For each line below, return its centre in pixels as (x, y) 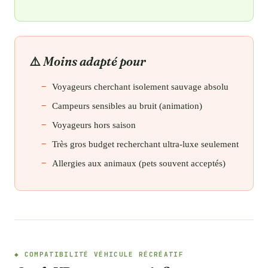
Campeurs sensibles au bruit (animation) (127, 106)
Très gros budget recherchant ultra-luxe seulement (145, 144)
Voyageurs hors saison (94, 125)
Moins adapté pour (95, 61)
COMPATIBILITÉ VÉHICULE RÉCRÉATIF (104, 254)
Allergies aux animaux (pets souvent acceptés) (139, 163)
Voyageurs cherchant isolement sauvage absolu (140, 86)
